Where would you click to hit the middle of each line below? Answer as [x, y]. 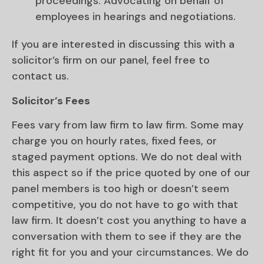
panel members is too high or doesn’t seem [121, 189]
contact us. [40, 76]
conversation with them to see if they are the [127, 237]
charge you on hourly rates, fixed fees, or [114, 141]
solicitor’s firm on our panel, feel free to [111, 60]
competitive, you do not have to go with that [125, 205]
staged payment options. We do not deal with [127, 157]
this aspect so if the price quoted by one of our [131, 173]
